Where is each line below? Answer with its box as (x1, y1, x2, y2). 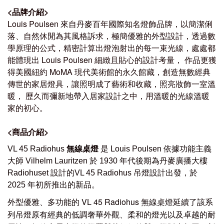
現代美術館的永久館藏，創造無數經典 (74, 66, 210, 77)
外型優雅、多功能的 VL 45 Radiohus (7, 196, 141, 207)
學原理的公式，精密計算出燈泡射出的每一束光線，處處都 (7, 42, 215, 53)
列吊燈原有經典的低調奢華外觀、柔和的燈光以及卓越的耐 (7, 208, 215, 220)
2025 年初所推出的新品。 (7, 180, 99, 189)
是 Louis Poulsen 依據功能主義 (100, 144, 211, 153)
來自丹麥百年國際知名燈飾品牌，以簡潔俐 (60, 18, 212, 29)
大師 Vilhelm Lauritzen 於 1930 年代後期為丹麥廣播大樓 (7, 156, 207, 165)
